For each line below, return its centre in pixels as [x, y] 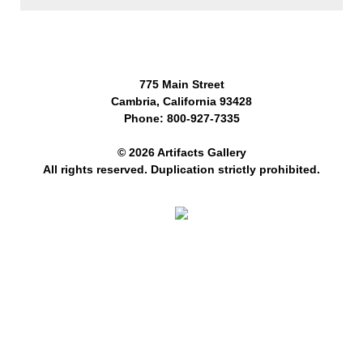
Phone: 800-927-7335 [181, 119]
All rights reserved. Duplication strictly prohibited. [181, 170]
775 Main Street [181, 85]
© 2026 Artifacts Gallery [181, 153]
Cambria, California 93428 [181, 102]
